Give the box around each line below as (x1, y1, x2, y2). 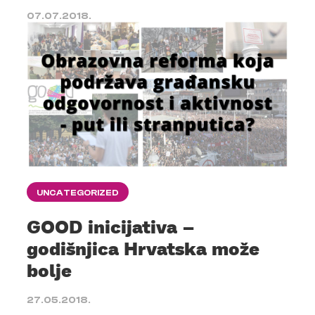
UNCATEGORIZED (37, 188, 119, 198)
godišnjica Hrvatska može (27, 237, 259, 260)
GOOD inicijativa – (27, 215, 195, 238)
